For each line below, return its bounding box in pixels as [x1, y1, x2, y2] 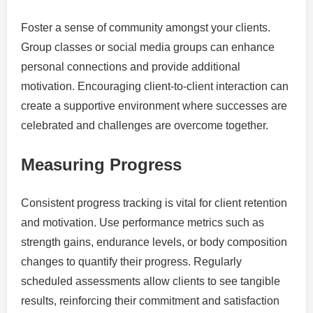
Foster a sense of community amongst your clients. [21, 21, 270, 34]
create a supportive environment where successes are [21, 99, 287, 112]
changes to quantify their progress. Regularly [21, 255, 242, 268]
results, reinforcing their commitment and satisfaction [21, 294, 279, 307]
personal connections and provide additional [21, 60, 240, 73]
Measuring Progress [21, 154, 182, 174]
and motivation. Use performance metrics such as [21, 216, 264, 228]
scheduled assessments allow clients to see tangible [21, 275, 280, 287]
